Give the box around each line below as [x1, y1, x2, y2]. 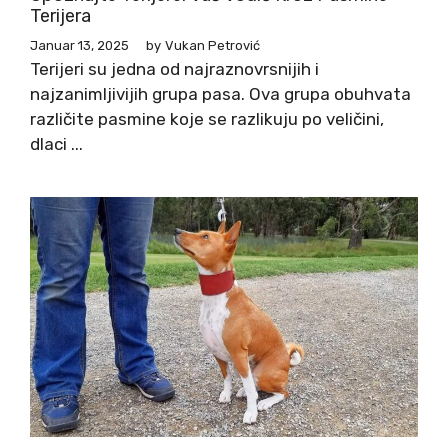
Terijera [30, 5, 91, 28]
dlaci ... [30, 134, 83, 155]
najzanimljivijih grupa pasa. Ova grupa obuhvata [30, 84, 411, 105]
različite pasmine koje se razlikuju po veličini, [30, 109, 384, 130]
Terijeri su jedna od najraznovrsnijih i [30, 59, 319, 80]
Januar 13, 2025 [30, 38, 129, 54]
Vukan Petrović [165, 38, 260, 54]
